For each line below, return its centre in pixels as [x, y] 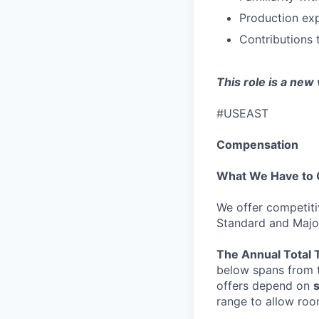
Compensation [257, 145]
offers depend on [265, 286]
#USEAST [242, 113]
